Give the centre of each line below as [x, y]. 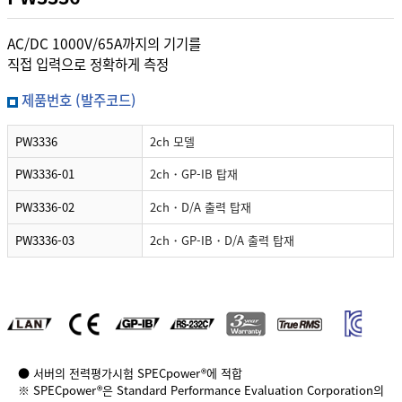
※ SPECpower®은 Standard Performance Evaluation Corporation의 [201, 389]
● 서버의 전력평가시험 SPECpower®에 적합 [131, 372]
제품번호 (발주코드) [79, 100]
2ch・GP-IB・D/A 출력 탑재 [223, 240]
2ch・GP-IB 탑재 [194, 174]
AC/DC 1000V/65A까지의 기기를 [105, 44]
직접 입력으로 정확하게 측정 [88, 65]
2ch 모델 [173, 142]
